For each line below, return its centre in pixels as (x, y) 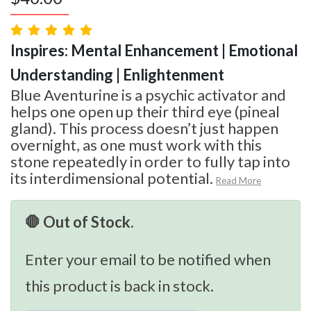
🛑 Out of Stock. (79, 221)
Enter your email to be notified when (148, 259)
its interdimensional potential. (112, 178)
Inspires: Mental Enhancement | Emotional (154, 50)
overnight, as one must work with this (136, 144)
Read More (238, 180)
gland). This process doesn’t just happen (144, 128)
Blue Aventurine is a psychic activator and (148, 94)
